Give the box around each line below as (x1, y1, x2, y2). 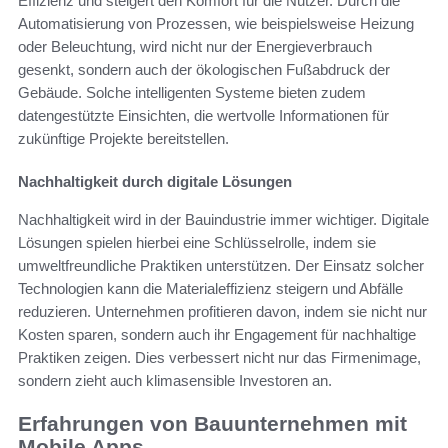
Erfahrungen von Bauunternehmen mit (18, 412, 407, 436)
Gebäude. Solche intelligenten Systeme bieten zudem (18, 84, 366, 102)
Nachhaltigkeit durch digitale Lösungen (18, 173, 292, 191)
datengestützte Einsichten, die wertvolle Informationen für (18, 107, 389, 125)
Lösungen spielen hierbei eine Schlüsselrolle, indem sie (18, 234, 376, 252)
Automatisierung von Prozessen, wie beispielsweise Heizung (18, 15, 414, 33)
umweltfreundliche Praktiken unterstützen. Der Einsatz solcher (18, 257, 424, 275)
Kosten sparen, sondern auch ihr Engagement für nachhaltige (18, 326, 416, 344)
